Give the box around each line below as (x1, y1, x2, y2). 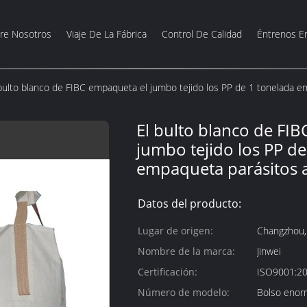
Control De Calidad (162, 27, 242, 40)
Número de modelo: (138, 286, 230, 299)
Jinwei (257, 245, 281, 258)
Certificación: (138, 265, 197, 278)
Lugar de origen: (138, 224, 213, 237)
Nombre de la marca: (138, 245, 235, 258)
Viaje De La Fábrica (66, 27, 147, 40)
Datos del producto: (138, 196, 241, 211)
